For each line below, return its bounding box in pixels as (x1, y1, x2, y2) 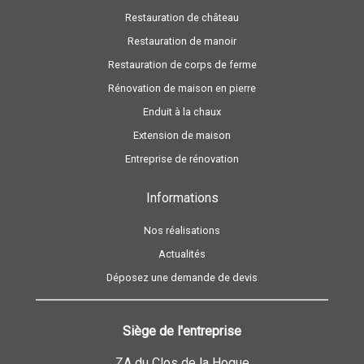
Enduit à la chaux (143, 106, 221, 119)
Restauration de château (125, 11, 239, 24)
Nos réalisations (144, 224, 220, 237)
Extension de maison (133, 129, 231, 142)
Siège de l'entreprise (123, 323, 241, 340)
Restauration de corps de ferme (107, 58, 257, 71)
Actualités (158, 248, 206, 261)
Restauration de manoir (128, 35, 236, 48)
